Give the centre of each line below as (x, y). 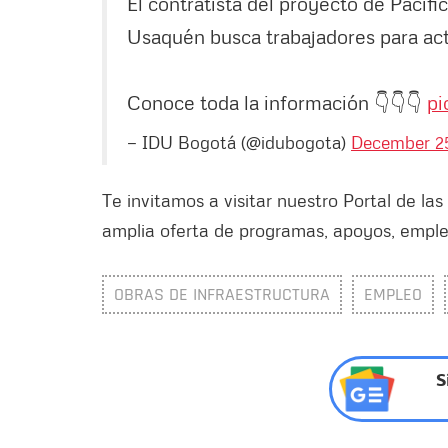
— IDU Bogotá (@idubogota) (239, 141)
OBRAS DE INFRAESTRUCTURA (222, 294)
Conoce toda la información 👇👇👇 (277, 101)
